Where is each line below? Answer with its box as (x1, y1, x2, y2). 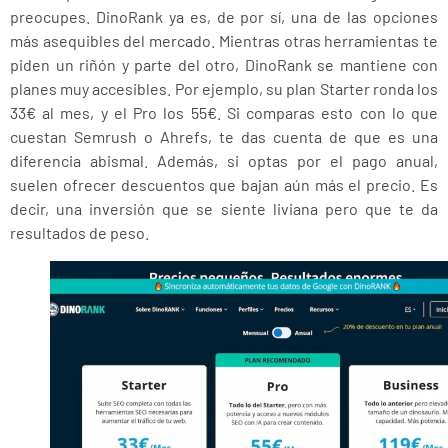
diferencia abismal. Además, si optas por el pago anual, (10, 151, 438, 171)
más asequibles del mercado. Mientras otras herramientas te (10, 31, 438, 51)
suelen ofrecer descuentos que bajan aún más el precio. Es (10, 175, 438, 195)
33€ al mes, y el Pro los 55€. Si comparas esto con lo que (10, 103, 438, 123)
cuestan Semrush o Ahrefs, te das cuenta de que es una (10, 127, 438, 147)
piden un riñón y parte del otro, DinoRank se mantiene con (10, 55, 438, 75)
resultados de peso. (10, 223, 149, 243)
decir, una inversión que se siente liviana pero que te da (10, 199, 438, 219)
